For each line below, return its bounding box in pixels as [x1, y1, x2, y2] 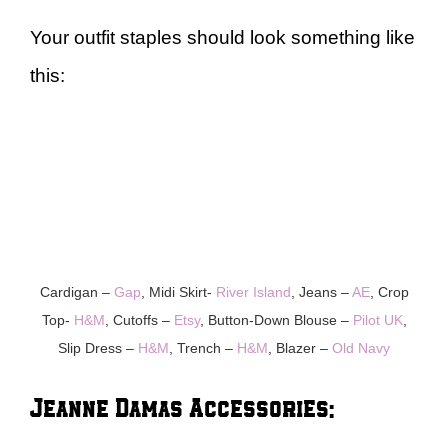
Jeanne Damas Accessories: [30, 389, 334, 423]
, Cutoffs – [104, 312, 174, 328]
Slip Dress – [58, 340, 138, 356]
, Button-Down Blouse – [199, 312, 353, 328]
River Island [215, 284, 291, 300]
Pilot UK [352, 312, 403, 328]
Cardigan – [39, 284, 114, 300]
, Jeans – [290, 284, 352, 300]
